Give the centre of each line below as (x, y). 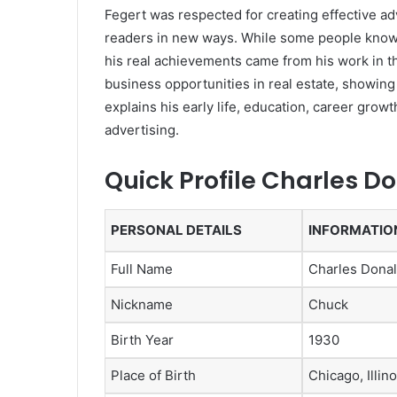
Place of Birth (153, 375)
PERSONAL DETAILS (176, 230)
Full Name (142, 269)
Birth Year (142, 339)
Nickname (142, 304)
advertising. (142, 130)
